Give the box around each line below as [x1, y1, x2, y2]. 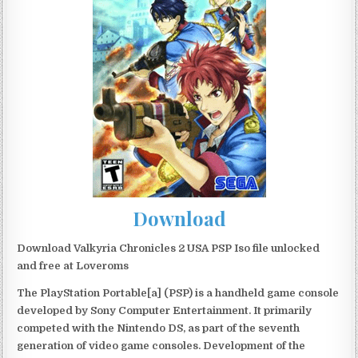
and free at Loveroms [17, 259, 129, 272]
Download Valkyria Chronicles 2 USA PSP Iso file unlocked [17, 241, 320, 254]
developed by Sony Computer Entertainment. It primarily [17, 304, 312, 316]
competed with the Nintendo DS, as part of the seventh [17, 321, 300, 334]
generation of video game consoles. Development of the [17, 339, 306, 352]
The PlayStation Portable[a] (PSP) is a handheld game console [17, 286, 340, 299]
